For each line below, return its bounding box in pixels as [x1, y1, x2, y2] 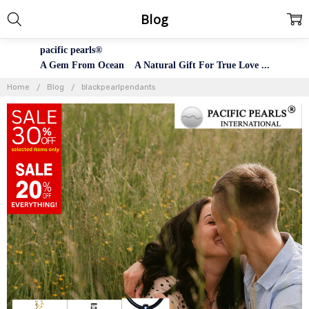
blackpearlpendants [81, 83, 156, 92]
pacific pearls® [39, 45, 102, 55]
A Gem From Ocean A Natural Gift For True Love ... [39, 60, 270, 70]
